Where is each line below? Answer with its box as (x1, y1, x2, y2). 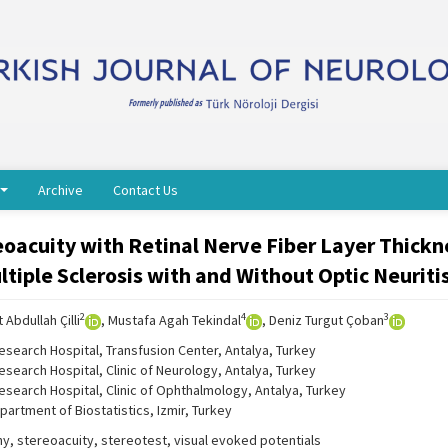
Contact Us (113, 181, 178, 199)
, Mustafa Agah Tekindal (101, 311, 241, 329)
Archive (38, 181, 83, 199)
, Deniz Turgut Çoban (262, 311, 384, 329)
